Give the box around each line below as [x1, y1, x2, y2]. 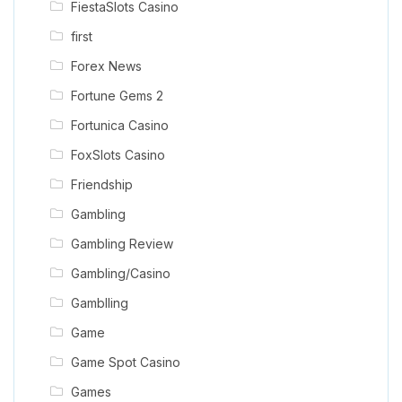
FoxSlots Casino [70, 146, 165, 162]
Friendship [70, 176, 133, 192]
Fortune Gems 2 [70, 87, 163, 103]
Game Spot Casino [70, 354, 180, 370]
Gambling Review [70, 235, 173, 251]
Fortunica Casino [70, 117, 169, 133]
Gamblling [70, 294, 128, 310]
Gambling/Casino [70, 265, 170, 281]
